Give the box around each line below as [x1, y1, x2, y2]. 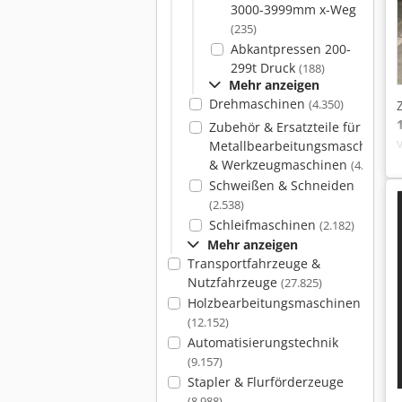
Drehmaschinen [208, 95, 309, 112]
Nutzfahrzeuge [187, 274, 281, 291]
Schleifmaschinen [208, 216, 319, 233]
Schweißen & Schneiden [208, 177, 354, 194]
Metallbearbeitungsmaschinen [208, 137, 394, 154]
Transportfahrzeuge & [187, 255, 320, 272]
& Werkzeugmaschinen [208, 156, 351, 173]
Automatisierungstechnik [187, 334, 338, 351]
